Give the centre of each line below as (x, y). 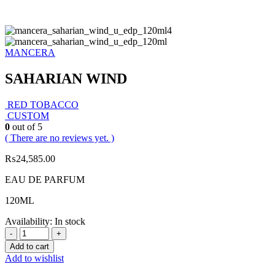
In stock (70, 221)
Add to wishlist (34, 258)
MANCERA (30, 52)
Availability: (30, 221)
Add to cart (29, 246)
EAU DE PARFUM (45, 179)
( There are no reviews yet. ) (60, 137)
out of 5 (26, 126)
